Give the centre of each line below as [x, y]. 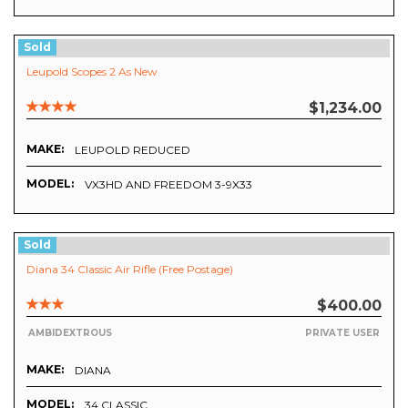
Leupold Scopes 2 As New [92, 71]
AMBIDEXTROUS [70, 333]
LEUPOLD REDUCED [133, 149]
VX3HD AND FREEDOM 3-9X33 [168, 184]
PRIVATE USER [342, 333]
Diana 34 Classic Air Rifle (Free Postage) [130, 269]
